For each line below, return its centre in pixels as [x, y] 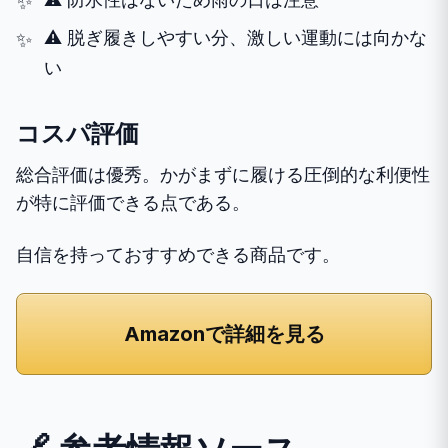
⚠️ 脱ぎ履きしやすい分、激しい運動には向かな [235, 37]
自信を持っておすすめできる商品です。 [178, 254]
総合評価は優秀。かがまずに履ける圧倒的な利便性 [223, 174]
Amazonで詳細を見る [224, 333]
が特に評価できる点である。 [133, 202]
